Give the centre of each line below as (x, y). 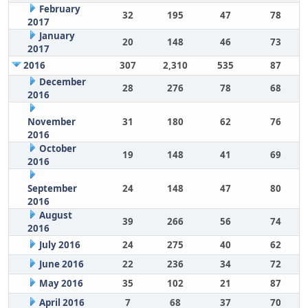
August (55, 215)
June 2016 (61, 264)
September (52, 188)
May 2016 (61, 283)
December (62, 82)
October (57, 148)
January (57, 36)
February (59, 9)
